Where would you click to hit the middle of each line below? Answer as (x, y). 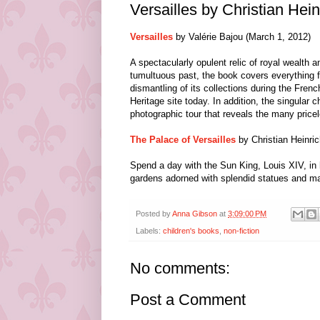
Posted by (154, 213)
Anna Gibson (195, 213)
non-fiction (241, 230)
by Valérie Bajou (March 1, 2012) (242, 37)
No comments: (180, 268)
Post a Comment (188, 299)
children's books (191, 230)
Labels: (149, 230)
